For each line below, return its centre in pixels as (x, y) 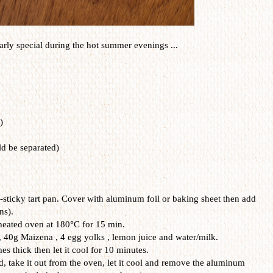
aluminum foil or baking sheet (163, 198)
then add (238, 198)
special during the (50, 45)
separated (38, 147)
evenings (151, 45)
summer (116, 45)
